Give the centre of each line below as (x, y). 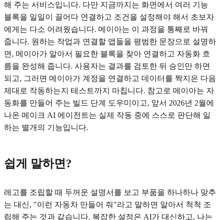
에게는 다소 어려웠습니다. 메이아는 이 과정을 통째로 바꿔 (106, 29)
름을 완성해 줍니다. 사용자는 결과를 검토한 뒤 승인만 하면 (107, 66)
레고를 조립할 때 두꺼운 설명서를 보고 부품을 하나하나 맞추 (110, 192)
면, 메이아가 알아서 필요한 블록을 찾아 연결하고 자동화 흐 (107, 54)
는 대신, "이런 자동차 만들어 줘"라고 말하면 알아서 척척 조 (108, 205)
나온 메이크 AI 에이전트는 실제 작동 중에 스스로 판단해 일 (107, 115)
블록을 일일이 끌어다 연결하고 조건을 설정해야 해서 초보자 (109, 17)
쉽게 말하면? (38, 163)
